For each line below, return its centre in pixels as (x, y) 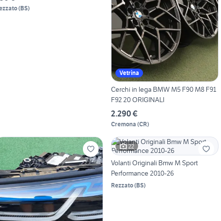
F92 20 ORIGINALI (137, 100)
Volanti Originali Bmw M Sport (154, 163)
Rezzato (122, 185)
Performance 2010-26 (142, 173)
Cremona (123, 124)
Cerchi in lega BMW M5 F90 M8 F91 (163, 90)
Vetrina (129, 73)
